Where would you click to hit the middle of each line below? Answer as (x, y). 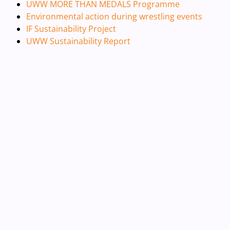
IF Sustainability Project (71, 29)
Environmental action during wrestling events (114, 16)
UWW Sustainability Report (78, 41)
